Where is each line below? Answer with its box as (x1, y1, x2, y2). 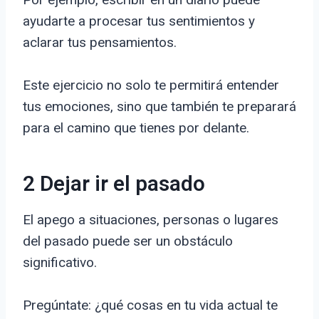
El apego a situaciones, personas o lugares (23, 211, 278, 229)
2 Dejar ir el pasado (23, 169, 205, 201)
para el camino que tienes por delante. (23, 120, 249, 137)
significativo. (23, 254, 97, 271)
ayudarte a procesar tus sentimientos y (23, 13, 255, 30)
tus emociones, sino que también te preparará (23, 98, 296, 115)
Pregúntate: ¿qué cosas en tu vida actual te (23, 297, 278, 314)
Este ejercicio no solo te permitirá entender (23, 77, 279, 94)
